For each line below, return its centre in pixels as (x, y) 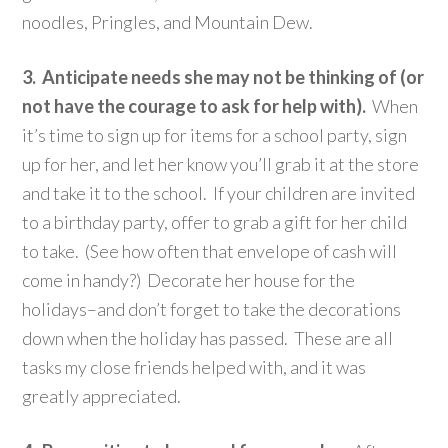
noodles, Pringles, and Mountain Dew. (168, 21)
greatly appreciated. (102, 395)
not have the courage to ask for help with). (194, 105)
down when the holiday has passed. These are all (208, 337)
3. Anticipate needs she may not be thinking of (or (223, 76)
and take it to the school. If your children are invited (219, 192)
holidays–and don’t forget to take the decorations (212, 308)
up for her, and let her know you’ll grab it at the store (221, 163)
